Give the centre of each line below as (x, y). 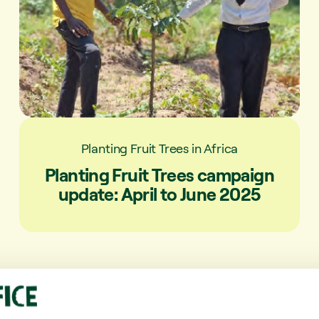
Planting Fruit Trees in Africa (159, 148)
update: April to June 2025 (159, 194)
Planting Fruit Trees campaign (159, 174)
